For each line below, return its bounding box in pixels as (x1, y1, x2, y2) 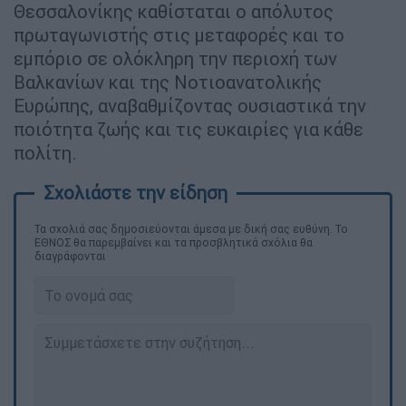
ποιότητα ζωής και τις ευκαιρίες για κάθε (14, 118, 363, 141)
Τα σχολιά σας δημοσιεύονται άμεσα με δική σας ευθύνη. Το (34, 222, 348, 237)
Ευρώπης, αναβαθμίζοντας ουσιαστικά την (14, 94, 366, 118)
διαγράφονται (34, 249, 106, 264)
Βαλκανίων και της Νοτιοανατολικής (14, 71, 322, 94)
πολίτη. (14, 141, 77, 165)
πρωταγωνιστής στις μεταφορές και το (14, 24, 344, 47)
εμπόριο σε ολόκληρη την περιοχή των (14, 47, 337, 71)
